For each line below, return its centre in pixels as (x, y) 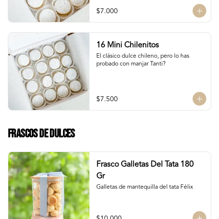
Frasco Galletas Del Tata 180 (145, 165)
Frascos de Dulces (41, 134)
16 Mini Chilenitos (127, 45)
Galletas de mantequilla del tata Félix (144, 187)
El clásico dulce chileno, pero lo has (142, 56)
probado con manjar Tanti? (131, 64)
